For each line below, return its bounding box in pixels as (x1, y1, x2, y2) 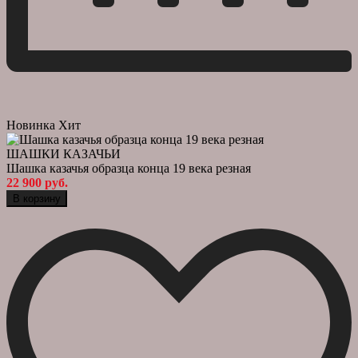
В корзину (13, 192, 61, 205)
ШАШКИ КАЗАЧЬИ (6, 146, 121, 161)
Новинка (6, 117, 55, 132)
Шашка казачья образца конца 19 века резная (6, 161, 251, 175)
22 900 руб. (6, 175, 68, 189)
